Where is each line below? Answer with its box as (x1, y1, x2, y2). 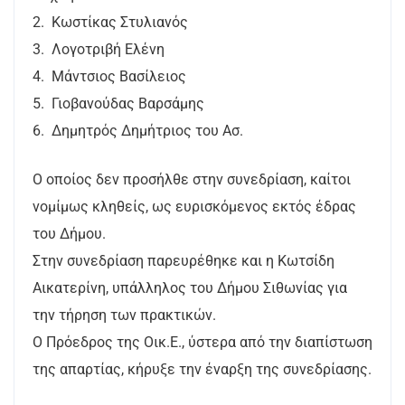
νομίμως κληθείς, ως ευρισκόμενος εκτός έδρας (33, 198, 356, 215)
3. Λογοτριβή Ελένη (33, 41, 165, 58)
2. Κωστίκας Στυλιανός (33, 14, 188, 31)
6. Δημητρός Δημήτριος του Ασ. (33, 122, 243, 139)
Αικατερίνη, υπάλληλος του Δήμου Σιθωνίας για (33, 279, 347, 297)
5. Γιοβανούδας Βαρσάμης (33, 95, 204, 112)
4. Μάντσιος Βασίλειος (33, 68, 197, 85)
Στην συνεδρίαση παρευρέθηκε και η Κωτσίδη (33, 252, 334, 269)
